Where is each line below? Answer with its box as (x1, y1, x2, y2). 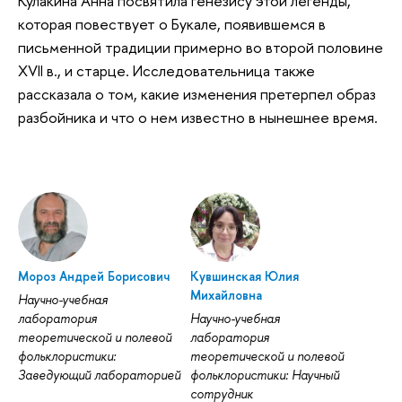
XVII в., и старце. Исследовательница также (18, 60, 315, 82)
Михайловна (189, 286, 262, 304)
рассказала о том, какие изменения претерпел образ (18, 83, 376, 105)
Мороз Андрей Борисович (18, 267, 170, 285)
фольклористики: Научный (189, 366, 339, 384)
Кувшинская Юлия (189, 267, 299, 285)
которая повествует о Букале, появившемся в (18, 13, 326, 35)
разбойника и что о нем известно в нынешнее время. (18, 107, 378, 128)
